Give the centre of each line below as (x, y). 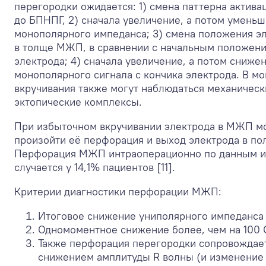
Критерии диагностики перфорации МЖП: (118, 191)
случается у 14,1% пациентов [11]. (95, 167)
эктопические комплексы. (78, 102)
